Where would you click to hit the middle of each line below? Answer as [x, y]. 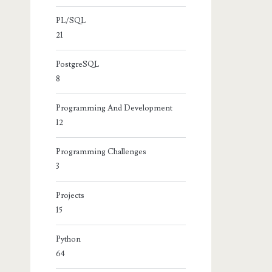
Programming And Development [114, 108]
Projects [70, 195]
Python [69, 239]
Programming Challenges [101, 151]
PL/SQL [71, 20]
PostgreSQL [78, 64]
